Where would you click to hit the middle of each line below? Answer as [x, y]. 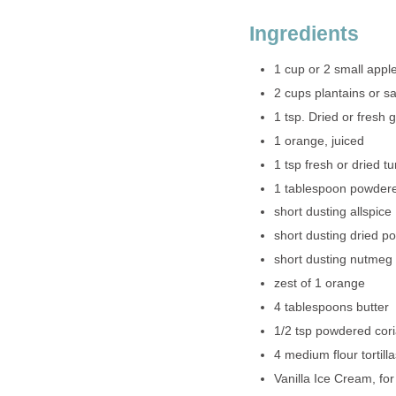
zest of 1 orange [319, 284]
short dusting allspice [332, 212]
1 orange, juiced [319, 141]
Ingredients [304, 33]
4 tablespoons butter [331, 308]
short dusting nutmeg [333, 260]
